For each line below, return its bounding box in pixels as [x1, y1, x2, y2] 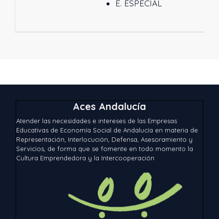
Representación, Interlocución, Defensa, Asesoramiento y [16, 135, 193, 143]
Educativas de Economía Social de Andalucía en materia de [16, 126, 198, 134]
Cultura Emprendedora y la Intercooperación [16, 154, 154, 162]
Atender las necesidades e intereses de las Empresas [16, 117, 177, 125]
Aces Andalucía [73, 100, 146, 112]
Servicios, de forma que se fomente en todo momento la [16, 145, 193, 153]
